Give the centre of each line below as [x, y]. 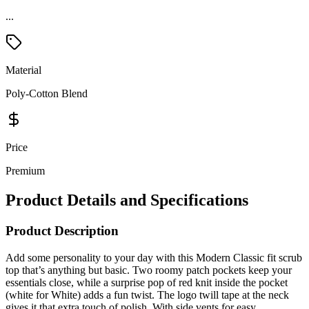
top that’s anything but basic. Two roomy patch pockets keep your [149, 270]
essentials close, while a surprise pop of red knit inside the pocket [147, 282]
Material [23, 70]
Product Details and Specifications [127, 200]
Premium [25, 171]
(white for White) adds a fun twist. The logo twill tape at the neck [147, 295]
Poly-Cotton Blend [47, 94]
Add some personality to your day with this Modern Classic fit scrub [154, 257]
